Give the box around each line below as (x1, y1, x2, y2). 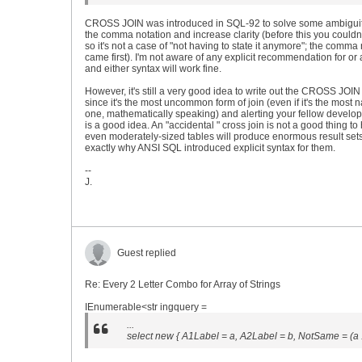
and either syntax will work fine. (85, 63, 221, 74)
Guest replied (117, 247, 176, 259)
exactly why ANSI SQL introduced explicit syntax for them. (85, 142, 335, 154)
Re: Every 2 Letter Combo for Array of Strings (85, 279, 280, 290)
